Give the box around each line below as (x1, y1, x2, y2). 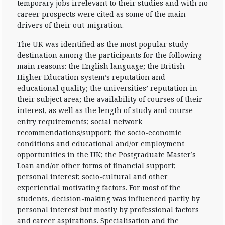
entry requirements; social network (17, 117, 142, 126)
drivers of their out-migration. (17, 20, 124, 30)
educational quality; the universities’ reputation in (17, 83, 197, 93)
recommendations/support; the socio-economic (17, 128, 181, 137)
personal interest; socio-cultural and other (17, 172, 168, 181)
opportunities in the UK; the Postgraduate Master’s (17, 150, 196, 159)
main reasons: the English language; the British (17, 61, 185, 71)
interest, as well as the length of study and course (17, 105, 193, 115)
